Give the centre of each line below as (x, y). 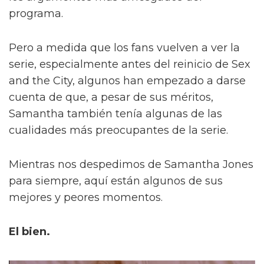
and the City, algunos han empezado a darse (127, 81)
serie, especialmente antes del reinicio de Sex (130, 65)
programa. (36, 14)
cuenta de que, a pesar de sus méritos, (111, 98)
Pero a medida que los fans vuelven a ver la (124, 48)
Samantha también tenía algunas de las (115, 114)
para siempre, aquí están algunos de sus (116, 181)
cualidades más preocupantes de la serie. (118, 131)
